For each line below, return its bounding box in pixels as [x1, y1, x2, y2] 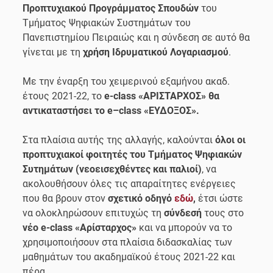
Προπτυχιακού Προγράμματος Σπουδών [23, 2, 199, 14]
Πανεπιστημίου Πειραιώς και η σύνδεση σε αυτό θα [23, 31, 250, 43]
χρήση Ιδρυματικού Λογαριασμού [83, 46, 229, 58]
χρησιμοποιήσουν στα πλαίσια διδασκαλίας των [23, 236, 233, 248]
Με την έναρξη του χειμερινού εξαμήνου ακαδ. [23, 75, 230, 87]
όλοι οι [215, 133, 246, 146]
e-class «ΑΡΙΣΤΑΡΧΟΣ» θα [104, 90, 220, 102]
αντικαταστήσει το [23, 104, 108, 116]
